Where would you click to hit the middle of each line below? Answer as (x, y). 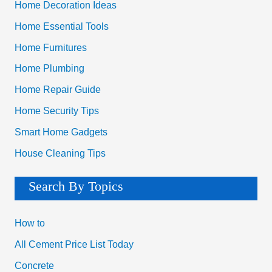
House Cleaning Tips (60, 153)
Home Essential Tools (61, 26)
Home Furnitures (50, 47)
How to (29, 223)
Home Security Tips (56, 111)
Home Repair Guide (57, 90)
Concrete (34, 265)
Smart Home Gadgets (61, 132)
